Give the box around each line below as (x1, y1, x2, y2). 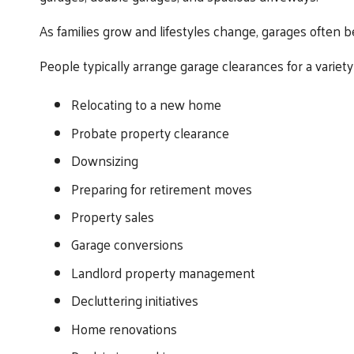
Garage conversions (71, 232, 183, 257)
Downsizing (71, 149, 138, 173)
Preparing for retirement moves (71, 176, 252, 201)
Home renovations (71, 316, 177, 341)
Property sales (71, 205, 154, 229)
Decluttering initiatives (71, 288, 198, 313)
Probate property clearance (71, 120, 229, 145)
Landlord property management (71, 260, 255, 284)
